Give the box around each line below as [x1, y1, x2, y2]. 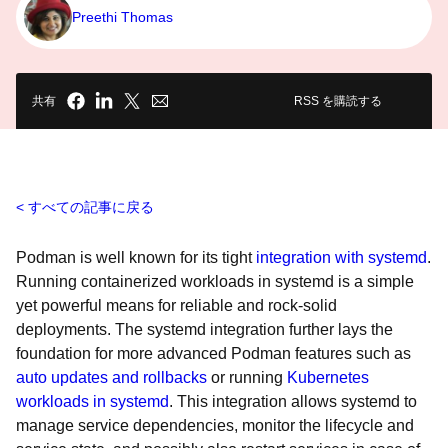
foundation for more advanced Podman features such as [16, 345, 411, 362]
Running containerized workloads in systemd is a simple [16, 273, 414, 290]
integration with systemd [256, 249, 427, 266]
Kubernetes [287, 369, 369, 386]
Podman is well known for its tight [16, 249, 256, 266]
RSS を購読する [294, 94, 382, 108]
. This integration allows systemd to [169, 393, 417, 410]
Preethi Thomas [72, 8, 173, 25]
